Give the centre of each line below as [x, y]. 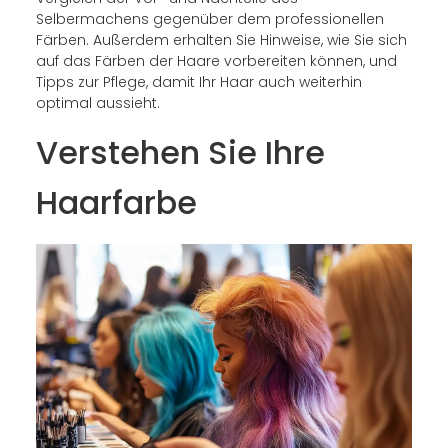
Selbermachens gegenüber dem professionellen [209, 18]
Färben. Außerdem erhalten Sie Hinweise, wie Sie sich [221, 39]
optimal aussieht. [97, 102]
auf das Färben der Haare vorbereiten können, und [216, 60]
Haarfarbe [116, 203]
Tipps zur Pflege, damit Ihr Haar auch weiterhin [198, 81]
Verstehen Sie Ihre [180, 153]
